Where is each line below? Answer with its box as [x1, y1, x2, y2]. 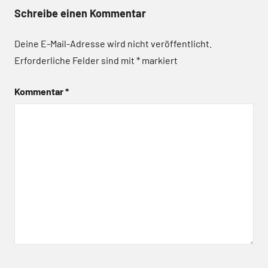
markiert [140, 54, 178, 66]
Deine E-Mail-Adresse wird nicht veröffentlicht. [14, 38, 212, 50]
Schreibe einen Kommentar [14, 7, 146, 20]
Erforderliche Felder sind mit [14, 54, 136, 66]
